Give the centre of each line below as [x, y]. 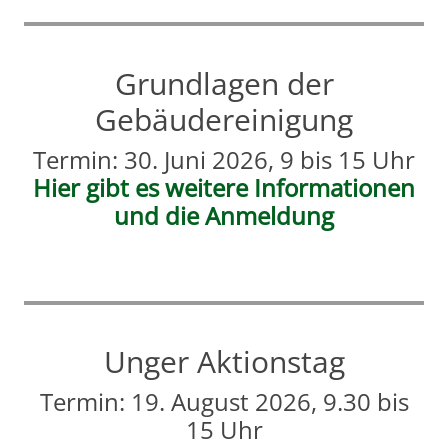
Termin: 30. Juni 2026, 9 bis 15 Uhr [224, 159]
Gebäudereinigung [224, 119]
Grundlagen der [224, 83]
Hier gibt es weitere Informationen [224, 187]
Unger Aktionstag [224, 362]
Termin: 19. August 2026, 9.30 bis [224, 402]
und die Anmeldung [224, 215]
